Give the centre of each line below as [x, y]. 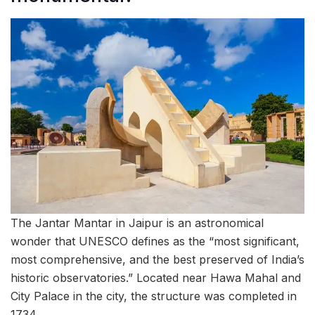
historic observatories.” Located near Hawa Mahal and [156, 277]
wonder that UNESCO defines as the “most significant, [155, 241]
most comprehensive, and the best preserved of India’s [157, 259]
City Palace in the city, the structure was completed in [154, 296]
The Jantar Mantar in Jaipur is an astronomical [137, 223]
